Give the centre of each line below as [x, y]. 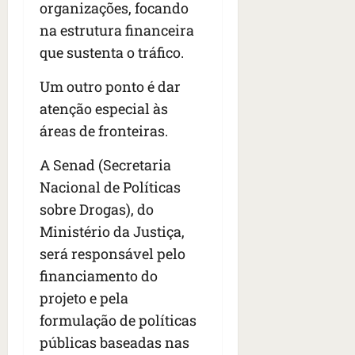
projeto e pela [84, 298]
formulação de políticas [118, 321]
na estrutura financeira [117, 31]
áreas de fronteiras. [104, 131]
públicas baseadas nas [115, 343]
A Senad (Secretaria [105, 165]
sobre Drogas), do [97, 210]
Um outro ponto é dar [110, 87]
